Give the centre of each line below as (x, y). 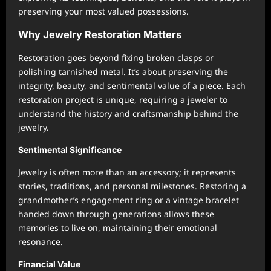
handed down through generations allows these (116, 214)
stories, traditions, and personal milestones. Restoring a (132, 186)
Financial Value (49, 264)
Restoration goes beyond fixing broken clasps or (116, 58)
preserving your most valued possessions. (103, 11)
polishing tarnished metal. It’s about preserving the (123, 72)
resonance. (41, 242)
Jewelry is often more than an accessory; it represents (127, 172)
